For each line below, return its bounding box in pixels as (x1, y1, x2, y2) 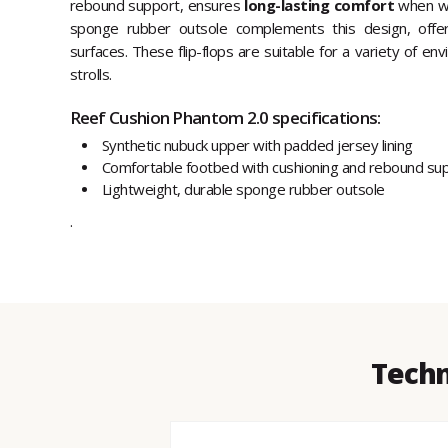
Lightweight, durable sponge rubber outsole (101, 179, 385, 200)
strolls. (69, 64, 112, 85)
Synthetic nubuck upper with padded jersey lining (101, 135, 413, 156)
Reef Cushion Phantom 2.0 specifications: (69, 106, 381, 130)
